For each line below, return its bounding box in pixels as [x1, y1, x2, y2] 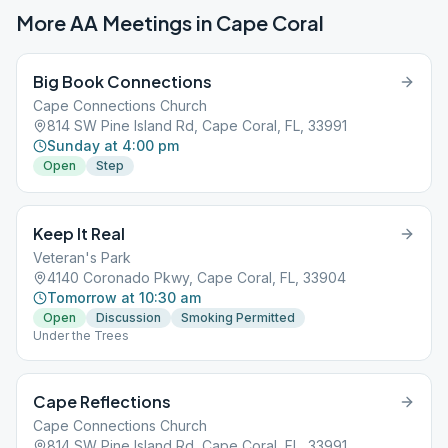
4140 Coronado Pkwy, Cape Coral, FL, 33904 [47, 269, 346, 286]
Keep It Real [33, 223, 125, 244]
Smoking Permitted [181, 310, 295, 325]
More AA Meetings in [16, 10, 216, 35]
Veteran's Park [33, 249, 131, 266]
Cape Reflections [33, 391, 171, 412]
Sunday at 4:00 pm [47, 137, 179, 154]
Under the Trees [33, 328, 129, 343]
